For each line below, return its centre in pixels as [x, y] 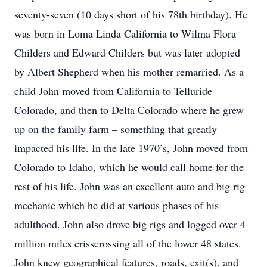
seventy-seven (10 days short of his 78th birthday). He [131, 14]
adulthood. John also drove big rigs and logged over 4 [130, 224]
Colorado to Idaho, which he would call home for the [129, 167]
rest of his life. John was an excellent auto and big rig [130, 186]
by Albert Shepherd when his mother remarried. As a [129, 72]
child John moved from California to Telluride [113, 91]
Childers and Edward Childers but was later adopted [127, 52]
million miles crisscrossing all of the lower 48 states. [128, 243]
